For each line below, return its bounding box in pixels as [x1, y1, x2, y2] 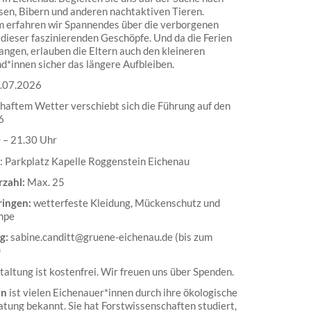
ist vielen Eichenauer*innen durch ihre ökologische [6, 285, 237, 299]
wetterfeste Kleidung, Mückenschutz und [31, 196, 220, 210]
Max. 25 [26, 175, 65, 188]
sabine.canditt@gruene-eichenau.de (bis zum [10, 230, 212, 244]
